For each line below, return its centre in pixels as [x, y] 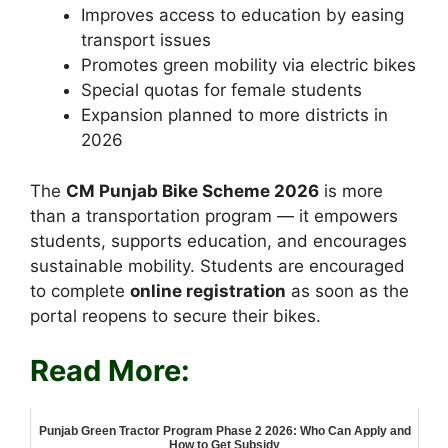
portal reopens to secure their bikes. [175, 315]
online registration [208, 290]
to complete [80, 290]
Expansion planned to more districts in [234, 115]
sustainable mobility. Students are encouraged [217, 265]
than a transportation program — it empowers [214, 215]
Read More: [110, 371]
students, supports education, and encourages [218, 240]
